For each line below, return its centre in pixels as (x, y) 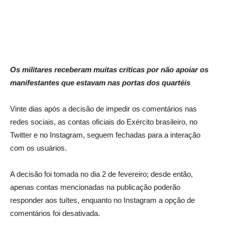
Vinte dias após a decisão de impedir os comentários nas (103, 109)
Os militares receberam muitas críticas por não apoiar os (109, 70)
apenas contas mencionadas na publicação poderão (95, 187)
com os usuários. (38, 148)
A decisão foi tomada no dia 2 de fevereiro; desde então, (101, 174)
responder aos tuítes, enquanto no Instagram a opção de (102, 200)
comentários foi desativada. (55, 213)
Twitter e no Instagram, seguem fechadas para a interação (105, 135)
